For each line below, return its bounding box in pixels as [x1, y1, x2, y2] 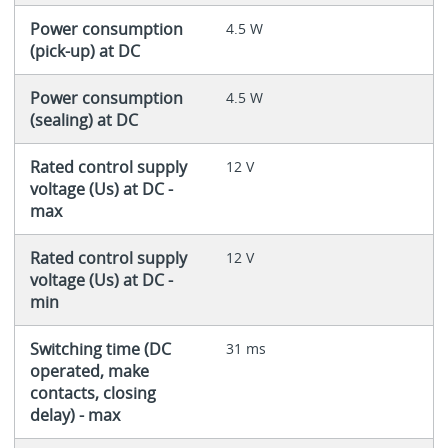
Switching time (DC [29, 337, 171, 360]
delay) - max [29, 403, 120, 426]
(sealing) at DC [29, 108, 138, 131]
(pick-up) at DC [29, 39, 140, 62]
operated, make [29, 359, 149, 382]
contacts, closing [29, 381, 156, 404]
